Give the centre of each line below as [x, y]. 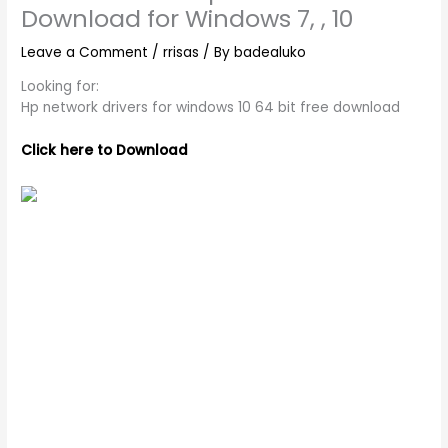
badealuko [270, 53]
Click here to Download [105, 150]
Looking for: [60, 87]
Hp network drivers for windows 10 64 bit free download [211, 108]
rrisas [181, 53]
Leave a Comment [85, 53]
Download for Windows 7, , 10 [188, 19]
